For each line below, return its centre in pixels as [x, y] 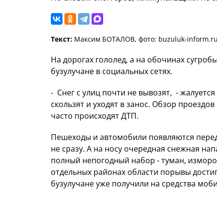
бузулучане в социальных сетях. [112, 71]
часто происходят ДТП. [95, 116]
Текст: [62, 39]
